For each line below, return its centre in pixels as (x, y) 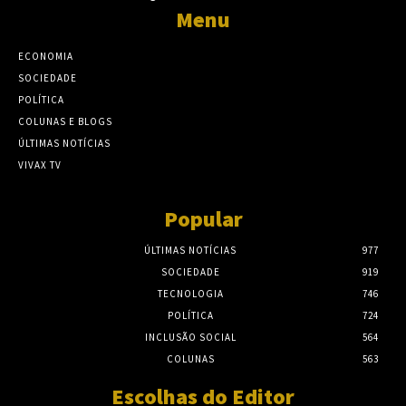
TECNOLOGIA (190, 294)
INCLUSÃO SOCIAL (190, 338)
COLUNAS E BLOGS (65, 122)
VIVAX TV (40, 165)
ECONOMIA (46, 57)
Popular (203, 219)
